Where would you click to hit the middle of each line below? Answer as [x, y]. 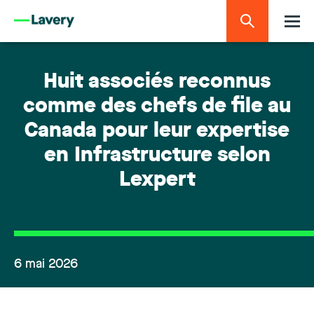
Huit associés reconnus [157, 82]
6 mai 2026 [46, 264]
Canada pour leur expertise [157, 131]
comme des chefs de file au [157, 107]
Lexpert [157, 180]
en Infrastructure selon [157, 156]
